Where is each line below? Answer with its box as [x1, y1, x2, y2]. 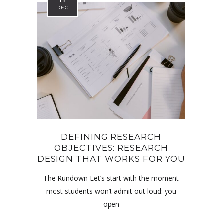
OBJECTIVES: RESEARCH [54, 142, 168, 153]
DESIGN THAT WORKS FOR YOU [37, 153, 185, 164]
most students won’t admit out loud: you [46, 186, 176, 196]
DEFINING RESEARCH [61, 131, 161, 142]
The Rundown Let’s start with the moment [43, 173, 179, 183]
